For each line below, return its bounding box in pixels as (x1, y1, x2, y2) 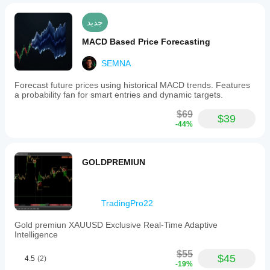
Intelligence (14, 230, 58, 239)
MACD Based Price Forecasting (82, 37, 210, 46)
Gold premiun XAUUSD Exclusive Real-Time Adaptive (14, 220, 218, 230)
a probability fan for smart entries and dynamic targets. (14, 90, 223, 99)
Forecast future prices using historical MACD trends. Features (14, 80, 250, 90)
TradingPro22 (101, 198, 153, 208)
